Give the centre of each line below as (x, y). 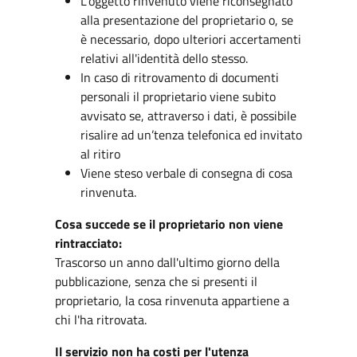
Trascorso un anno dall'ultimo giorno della (167, 262)
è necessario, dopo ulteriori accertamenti (190, 39)
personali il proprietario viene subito (178, 96)
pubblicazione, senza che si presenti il (156, 281)
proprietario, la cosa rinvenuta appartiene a (172, 300)
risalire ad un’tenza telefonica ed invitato (191, 135)
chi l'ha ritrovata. (100, 320)
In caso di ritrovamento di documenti (179, 77)
